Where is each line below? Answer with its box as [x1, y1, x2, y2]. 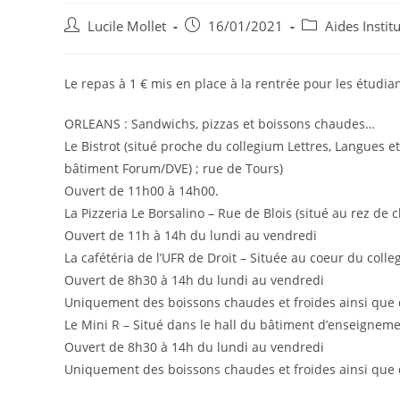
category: [301, 36, 355, 53]
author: [63, 36, 107, 53]
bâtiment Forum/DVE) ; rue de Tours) [64, 160, 283, 177]
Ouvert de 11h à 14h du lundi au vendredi [64, 227, 317, 244]
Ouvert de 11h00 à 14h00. [64, 182, 219, 199]
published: [184, 36, 248, 53]
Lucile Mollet [87, 18, 166, 35]
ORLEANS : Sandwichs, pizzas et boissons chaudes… [64, 115, 375, 132]
